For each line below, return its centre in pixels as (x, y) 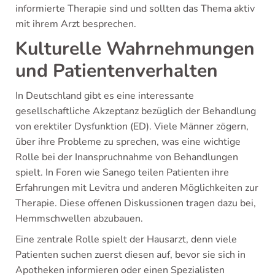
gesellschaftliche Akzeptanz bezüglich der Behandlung (136, 111)
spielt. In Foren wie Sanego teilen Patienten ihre (122, 172)
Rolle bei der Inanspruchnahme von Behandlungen (127, 157)
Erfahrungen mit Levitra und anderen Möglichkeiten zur (137, 188)
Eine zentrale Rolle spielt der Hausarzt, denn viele (126, 239)
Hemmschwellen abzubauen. (79, 218)
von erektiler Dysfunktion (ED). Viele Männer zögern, (132, 126)
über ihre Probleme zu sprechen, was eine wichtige (128, 141)
